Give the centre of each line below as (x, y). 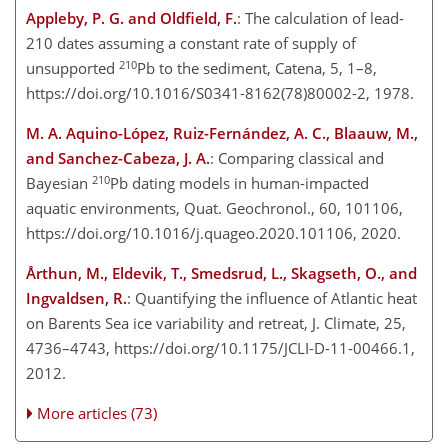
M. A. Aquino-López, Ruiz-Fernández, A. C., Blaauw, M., (222, 133)
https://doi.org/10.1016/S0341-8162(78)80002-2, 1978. (224, 93)
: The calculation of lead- (320, 18)
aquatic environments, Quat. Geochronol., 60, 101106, (214, 208)
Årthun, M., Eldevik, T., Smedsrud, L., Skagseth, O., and (221, 273)
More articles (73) (97, 413)
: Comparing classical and (297, 158)
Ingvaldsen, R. (76, 298)
